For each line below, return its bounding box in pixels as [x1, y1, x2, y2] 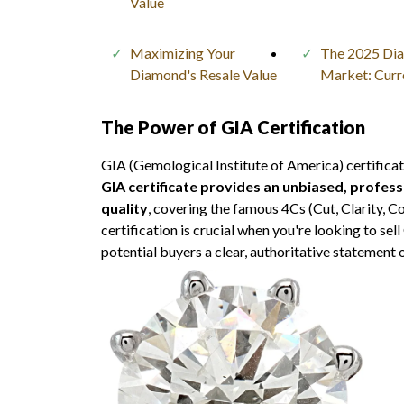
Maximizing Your [130, 43, 235, 61]
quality [101, 198, 148, 216]
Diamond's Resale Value [130, 65, 277, 83]
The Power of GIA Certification [101, 115, 365, 138]
